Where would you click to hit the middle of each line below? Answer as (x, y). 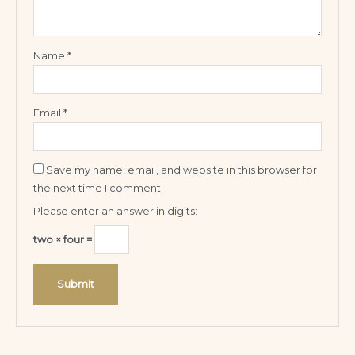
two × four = (64, 239)
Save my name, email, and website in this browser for (182, 170)
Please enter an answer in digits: (116, 212)
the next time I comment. (99, 189)
